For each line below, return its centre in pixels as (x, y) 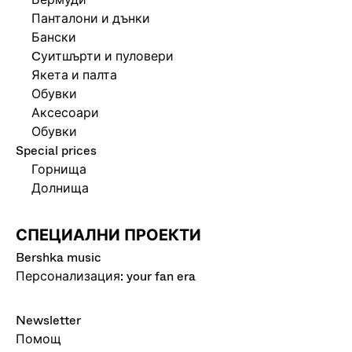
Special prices (56, 150)
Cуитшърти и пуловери (103, 56)
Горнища (59, 169)
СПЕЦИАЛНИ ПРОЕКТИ (108, 235)
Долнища (60, 188)
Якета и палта (74, 75)
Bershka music (59, 257)
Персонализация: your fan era (106, 276)
